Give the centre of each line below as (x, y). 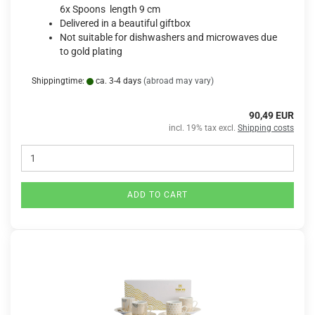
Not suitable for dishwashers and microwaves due (168, 37)
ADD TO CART (157, 195)
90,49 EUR (271, 115)
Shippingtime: (59, 81)
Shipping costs (266, 128)
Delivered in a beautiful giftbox (125, 23)
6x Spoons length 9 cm (110, 9)
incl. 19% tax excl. (203, 128)
